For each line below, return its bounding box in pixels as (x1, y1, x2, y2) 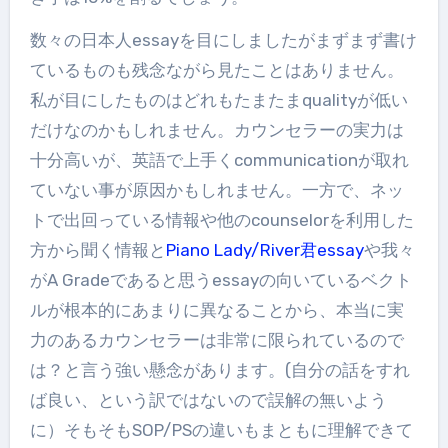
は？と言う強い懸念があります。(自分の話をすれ (29, 360, 410, 381)
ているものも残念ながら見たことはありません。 (29, 60, 404, 81)
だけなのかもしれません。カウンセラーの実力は (29, 120, 404, 141)
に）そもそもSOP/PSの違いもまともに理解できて (29, 420, 413, 441)
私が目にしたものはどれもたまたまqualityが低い (29, 90, 408, 111)
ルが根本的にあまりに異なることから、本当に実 (29, 300, 404, 321)
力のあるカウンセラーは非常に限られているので (29, 330, 404, 351)
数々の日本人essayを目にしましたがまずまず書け (29, 30, 417, 51)
